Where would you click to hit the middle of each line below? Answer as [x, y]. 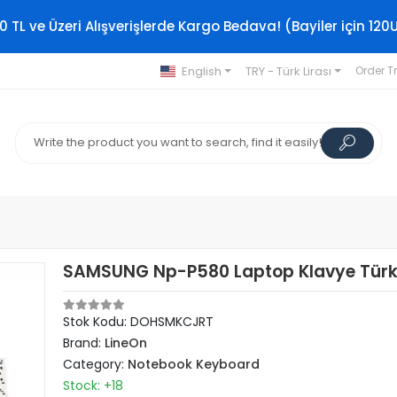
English [201, 71]
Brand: [84, 343]
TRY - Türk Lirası [288, 71]
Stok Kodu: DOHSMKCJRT [139, 322]
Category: [96, 364]
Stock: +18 [93, 385]
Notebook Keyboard [194, 364]
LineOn [126, 343]
